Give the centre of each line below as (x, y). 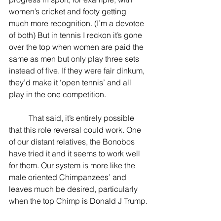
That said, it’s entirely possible (19, 118)
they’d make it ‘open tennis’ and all (71, 82)
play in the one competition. (57, 94)
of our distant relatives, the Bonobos (73, 142)
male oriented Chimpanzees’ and (69, 177)
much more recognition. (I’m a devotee (77, 23)
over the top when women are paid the (77, 47)
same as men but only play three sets (75, 59)
